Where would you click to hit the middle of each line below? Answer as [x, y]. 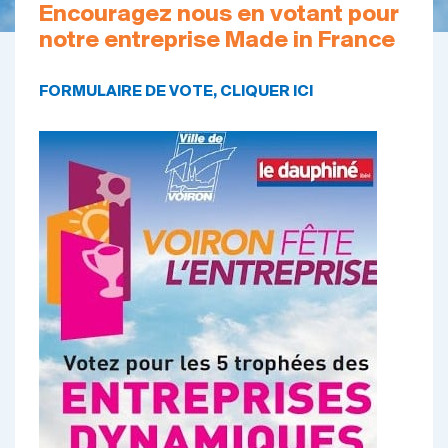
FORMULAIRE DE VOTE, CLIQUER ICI [177, 92]
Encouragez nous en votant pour [218, 15]
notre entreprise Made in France [216, 41]
